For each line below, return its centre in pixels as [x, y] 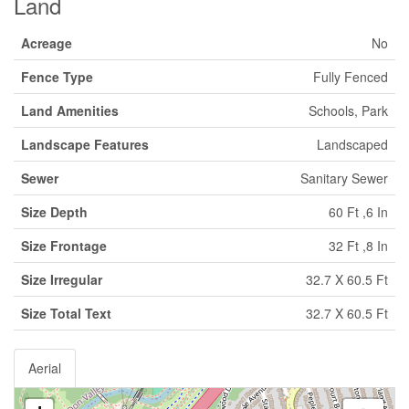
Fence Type [57, 77]
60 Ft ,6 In [358, 212]
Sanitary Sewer [344, 178]
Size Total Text [66, 313]
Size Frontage [64, 246]
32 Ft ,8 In [358, 246]
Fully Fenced [351, 77]
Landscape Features [85, 144]
